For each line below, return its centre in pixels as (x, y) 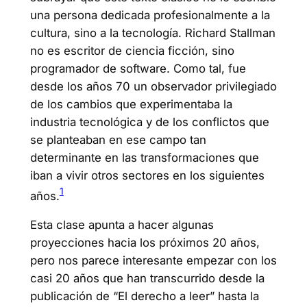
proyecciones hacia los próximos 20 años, (145, 243)
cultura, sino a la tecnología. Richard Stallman (152, 33)
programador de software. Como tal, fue (138, 68)
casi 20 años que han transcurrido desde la (147, 279)
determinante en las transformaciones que (144, 157)
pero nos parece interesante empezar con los (153, 261)
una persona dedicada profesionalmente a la (150, 15)
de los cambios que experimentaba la (131, 104)
